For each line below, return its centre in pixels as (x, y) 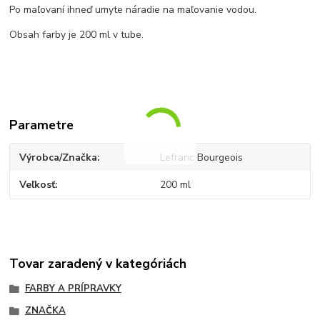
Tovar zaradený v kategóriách (98, 263)
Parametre (42, 125)
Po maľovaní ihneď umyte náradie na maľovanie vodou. (133, 9)
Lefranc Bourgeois (201, 157)
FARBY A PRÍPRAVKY (73, 288)
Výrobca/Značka (59, 157)
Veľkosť (37, 185)
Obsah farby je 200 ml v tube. (77, 34)
